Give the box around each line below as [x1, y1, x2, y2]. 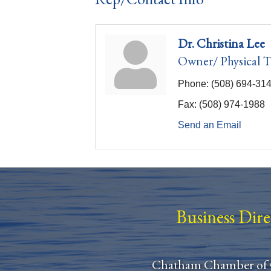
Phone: [178, 79, 209, 89]
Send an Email [178, 120, 241, 130]
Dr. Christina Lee [178, 35, 265, 51]
